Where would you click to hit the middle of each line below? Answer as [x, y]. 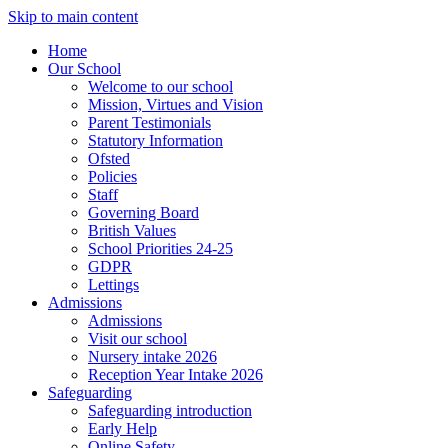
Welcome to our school [160, 86]
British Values [132, 230]
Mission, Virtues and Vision [175, 104]
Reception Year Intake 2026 [175, 374]
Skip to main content [73, 16]
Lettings [113, 284]
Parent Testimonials [149, 122]
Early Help [122, 428]
